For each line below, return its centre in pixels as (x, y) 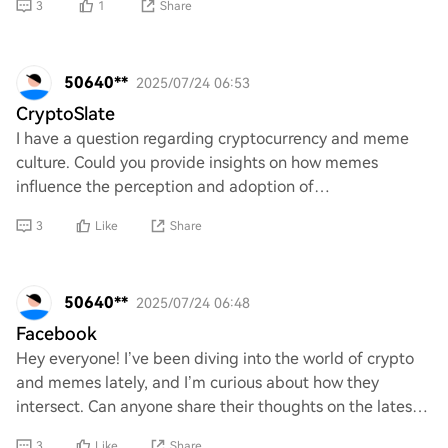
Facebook (56, 333)
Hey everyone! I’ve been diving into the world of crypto (215, 358)
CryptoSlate (65, 113)
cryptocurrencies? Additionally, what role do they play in (218, 210)
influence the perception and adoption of (165, 186)
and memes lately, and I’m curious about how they (197, 382)
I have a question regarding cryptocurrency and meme (212, 138)
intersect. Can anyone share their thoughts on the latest (217, 406)
